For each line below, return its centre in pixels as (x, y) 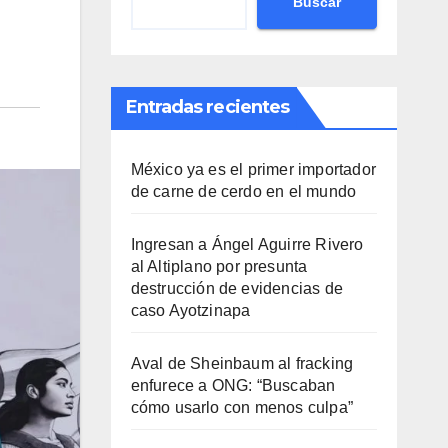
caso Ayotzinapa (190, 310)
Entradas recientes (207, 107)
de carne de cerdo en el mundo (243, 191)
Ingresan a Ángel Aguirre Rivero (247, 244)
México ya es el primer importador (253, 169)
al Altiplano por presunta (219, 266)
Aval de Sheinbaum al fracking (242, 363)
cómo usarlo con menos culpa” (242, 407)
